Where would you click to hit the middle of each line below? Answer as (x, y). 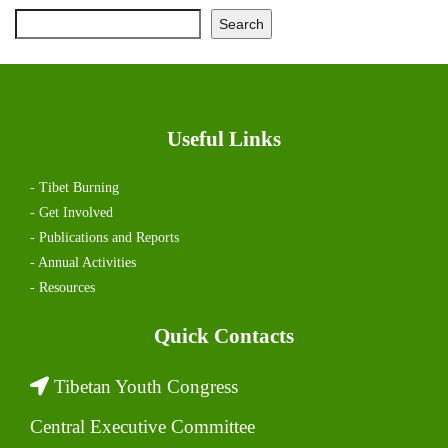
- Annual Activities (83, 262)
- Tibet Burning (74, 187)
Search (241, 23)
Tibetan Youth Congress (143, 386)
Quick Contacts (224, 335)
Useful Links (224, 138)
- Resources (62, 287)
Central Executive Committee (142, 426)
